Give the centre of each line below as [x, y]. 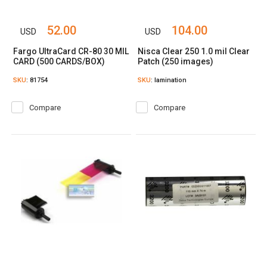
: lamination [169, 80]
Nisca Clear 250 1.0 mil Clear [194, 51]
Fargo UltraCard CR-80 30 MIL [71, 51]
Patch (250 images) [176, 61]
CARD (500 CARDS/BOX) [59, 61]
